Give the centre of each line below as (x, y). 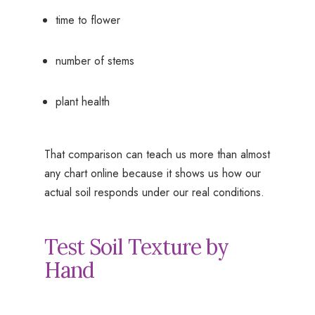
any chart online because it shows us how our (152, 174)
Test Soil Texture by (136, 247)
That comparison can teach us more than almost (157, 155)
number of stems (95, 61)
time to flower (88, 20)
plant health (82, 102)
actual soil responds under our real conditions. (154, 193)
